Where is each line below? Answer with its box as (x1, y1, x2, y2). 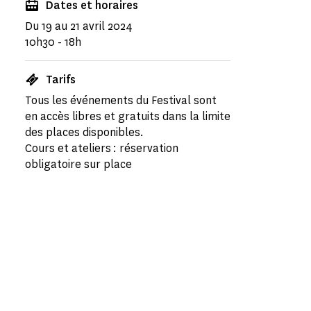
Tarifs (46, 72, 76, 87)
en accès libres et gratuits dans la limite (25, 109, 230, 124)
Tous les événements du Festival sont (25, 93, 217, 108)
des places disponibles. (25, 125, 144, 140)
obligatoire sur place (25, 157, 132, 171)
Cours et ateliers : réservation (25, 141, 178, 155)
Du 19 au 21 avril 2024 (25, 19, 133, 33)
